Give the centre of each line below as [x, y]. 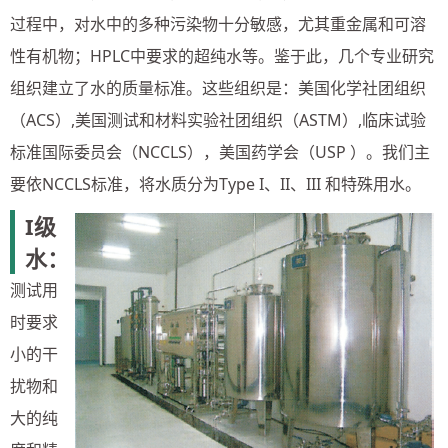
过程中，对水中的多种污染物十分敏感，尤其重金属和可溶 [218, 24]
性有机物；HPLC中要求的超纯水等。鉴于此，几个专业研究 [222, 56]
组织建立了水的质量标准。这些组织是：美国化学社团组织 [218, 88]
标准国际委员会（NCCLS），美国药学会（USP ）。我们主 [220, 152]
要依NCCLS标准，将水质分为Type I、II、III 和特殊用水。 [215, 184]
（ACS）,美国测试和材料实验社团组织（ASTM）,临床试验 [218, 120]
